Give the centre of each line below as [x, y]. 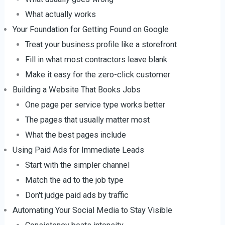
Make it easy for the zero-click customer [97, 75]
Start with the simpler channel [77, 165]
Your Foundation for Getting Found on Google [91, 29]
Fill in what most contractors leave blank [96, 60]
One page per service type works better [95, 105]
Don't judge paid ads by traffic [77, 195]
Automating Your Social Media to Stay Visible [93, 210]
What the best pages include [75, 135]
